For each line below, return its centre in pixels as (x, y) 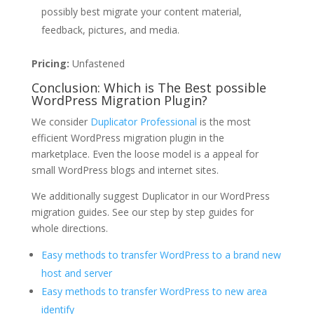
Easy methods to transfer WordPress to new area (154, 291)
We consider (61, 121)
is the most (224, 121)
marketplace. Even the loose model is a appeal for (145, 153)
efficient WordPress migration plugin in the (128, 137)
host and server (76, 273)
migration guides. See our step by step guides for (142, 212)
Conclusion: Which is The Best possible (149, 87)
